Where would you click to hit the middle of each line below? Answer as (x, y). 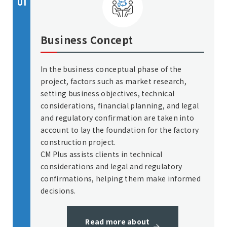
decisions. (58, 191)
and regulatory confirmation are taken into (118, 118)
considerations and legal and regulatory (111, 166)
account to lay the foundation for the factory (120, 130)
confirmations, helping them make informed (121, 178)
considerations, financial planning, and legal (120, 105)
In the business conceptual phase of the (111, 69)
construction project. (78, 142)
